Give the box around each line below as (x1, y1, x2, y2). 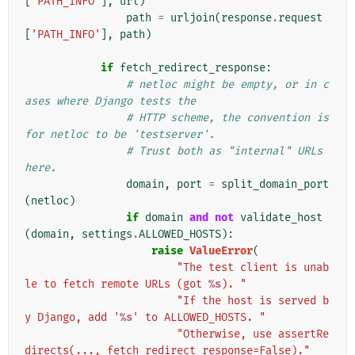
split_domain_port (221, 177, 329, 192)
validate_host (240, 211, 323, 225)
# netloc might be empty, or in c (126, 78, 329, 92)
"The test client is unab (177, 261, 329, 275)
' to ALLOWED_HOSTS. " (132, 311, 265, 325)
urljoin (170, 11, 215, 25)
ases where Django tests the (25, 94, 196, 109)
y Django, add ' (25, 311, 120, 325)
